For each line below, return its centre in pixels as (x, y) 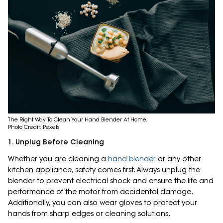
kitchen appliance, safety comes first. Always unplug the (104, 170)
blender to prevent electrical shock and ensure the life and (111, 181)
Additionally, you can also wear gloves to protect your (103, 203)
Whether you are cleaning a (58, 159)
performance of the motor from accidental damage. (100, 192)
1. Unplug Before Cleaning (56, 142)
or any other (178, 159)
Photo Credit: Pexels (34, 127)
